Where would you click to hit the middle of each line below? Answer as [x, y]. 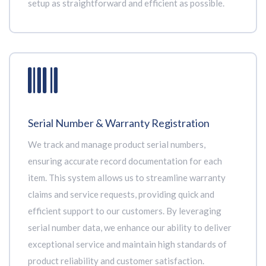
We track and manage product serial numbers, [117, 144]
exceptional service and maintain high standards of [127, 244]
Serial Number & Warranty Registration [119, 123]
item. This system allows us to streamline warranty [127, 178]
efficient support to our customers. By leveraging [125, 211]
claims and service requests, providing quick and [121, 194]
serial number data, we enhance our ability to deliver [130, 227]
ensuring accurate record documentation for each [125, 161]
